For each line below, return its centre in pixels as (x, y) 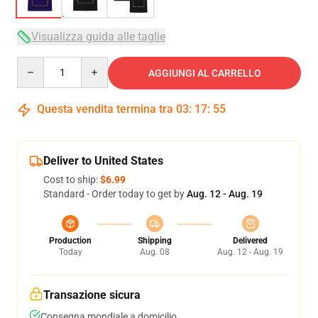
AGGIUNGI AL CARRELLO (204, 73)
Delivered (250, 241)
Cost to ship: (72, 180)
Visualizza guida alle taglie (98, 37)
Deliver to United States (103, 161)
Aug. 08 (154, 252)
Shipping (154, 241)
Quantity (36, 63)
